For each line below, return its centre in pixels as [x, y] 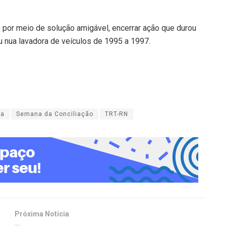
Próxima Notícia [42, 214]
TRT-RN [117, 114]
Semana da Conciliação [55, 114]
